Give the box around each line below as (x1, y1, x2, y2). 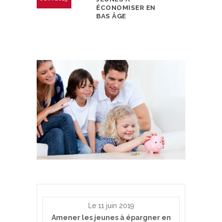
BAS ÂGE (96, 12, 126, 20)
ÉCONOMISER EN (96, 4, 156, 11)
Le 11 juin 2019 (88, 201, 134, 210)
